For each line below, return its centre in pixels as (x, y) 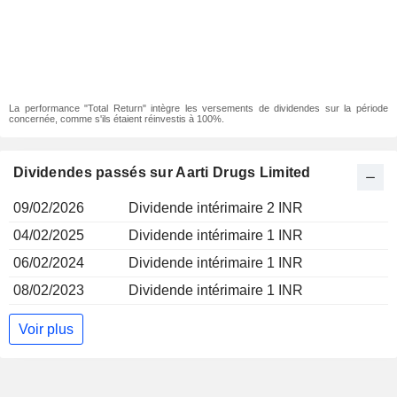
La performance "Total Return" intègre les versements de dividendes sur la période (198, 108)
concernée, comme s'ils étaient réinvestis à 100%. (117, 119)
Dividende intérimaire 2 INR (216, 208)
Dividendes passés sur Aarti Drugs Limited (162, 172)
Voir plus (46, 329)
